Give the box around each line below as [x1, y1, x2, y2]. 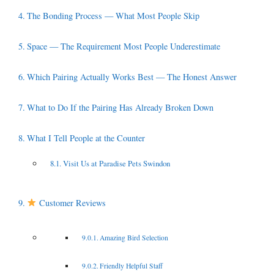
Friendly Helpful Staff [100, 261, 163, 270]
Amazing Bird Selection [100, 232, 169, 242]
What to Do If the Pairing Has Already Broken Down [26, 101, 213, 113]
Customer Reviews [37, 196, 106, 209]
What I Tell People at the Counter [26, 131, 145, 144]
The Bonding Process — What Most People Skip [26, 9, 199, 21]
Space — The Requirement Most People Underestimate [26, 40, 220, 52]
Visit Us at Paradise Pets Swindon [62, 157, 170, 169]
